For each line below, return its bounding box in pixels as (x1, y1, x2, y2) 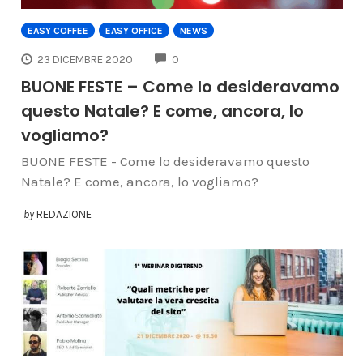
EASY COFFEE (27, 25, 88, 37)
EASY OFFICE (105, 25, 163, 37)
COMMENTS (178, 51, 237, 64)
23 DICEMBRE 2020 (37, 53, 134, 66)
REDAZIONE (36, 207, 92, 220)
